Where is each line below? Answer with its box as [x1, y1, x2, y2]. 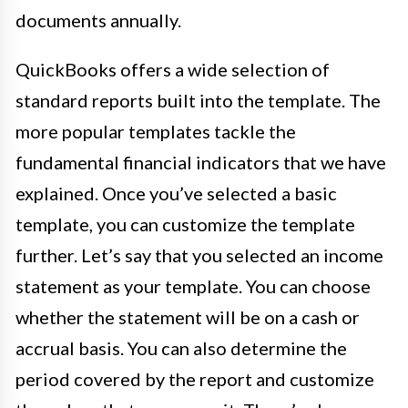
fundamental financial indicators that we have [15, 151, 386, 174]
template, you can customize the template [15, 213, 355, 236]
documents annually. [15, 9, 181, 32]
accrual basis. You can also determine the [15, 337, 347, 360]
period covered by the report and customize [15, 368, 374, 391]
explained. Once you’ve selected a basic [15, 182, 337, 205]
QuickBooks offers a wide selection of [15, 58, 330, 81]
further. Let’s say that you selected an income [15, 244, 383, 267]
